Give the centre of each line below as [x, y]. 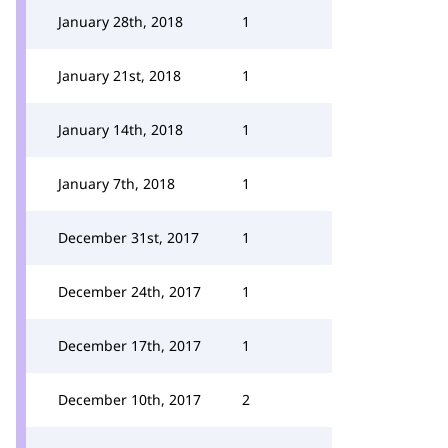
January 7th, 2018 [116, 183]
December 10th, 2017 [129, 399]
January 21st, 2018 [119, 75]
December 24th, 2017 [129, 291]
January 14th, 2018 [120, 129]
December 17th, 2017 [129, 345]
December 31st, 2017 [128, 237]
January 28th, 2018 [120, 21]
